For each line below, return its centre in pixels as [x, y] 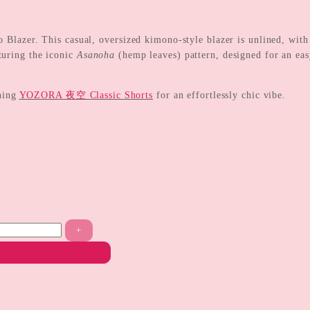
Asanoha [96, 55]
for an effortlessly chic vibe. [220, 95]
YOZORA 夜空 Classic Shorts [86, 95]
